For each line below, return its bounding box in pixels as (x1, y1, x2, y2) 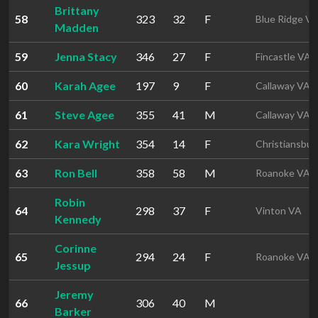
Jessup (55, 258, 91, 272)
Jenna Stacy (55, 50, 117, 63)
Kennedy (55, 212, 102, 226)
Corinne (55, 241, 97, 255)
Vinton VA (256, 204, 302, 216)
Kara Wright (55, 137, 120, 150)
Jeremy (55, 287, 94, 301)
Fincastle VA (256, 50, 311, 62)
